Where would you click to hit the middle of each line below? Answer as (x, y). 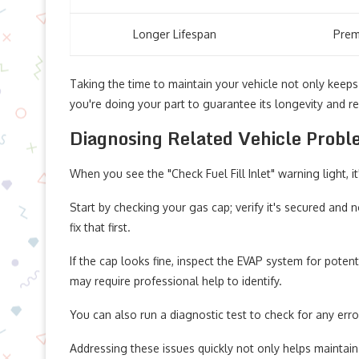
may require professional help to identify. (176, 281)
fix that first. (100, 227)
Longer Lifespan (174, 34)
